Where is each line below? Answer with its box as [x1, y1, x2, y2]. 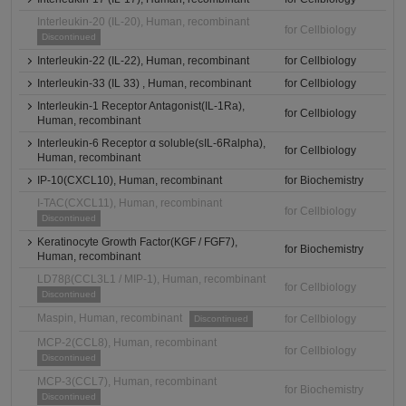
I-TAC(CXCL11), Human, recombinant [37, 197, 223, 209]
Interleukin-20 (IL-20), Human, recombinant [37, 15, 250, 28]
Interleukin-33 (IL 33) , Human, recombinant [37, 77, 252, 90]
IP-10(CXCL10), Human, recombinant [37, 174, 223, 187]
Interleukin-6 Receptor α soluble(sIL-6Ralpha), [37, 137, 266, 150]
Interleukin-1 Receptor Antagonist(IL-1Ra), [37, 100, 246, 112]
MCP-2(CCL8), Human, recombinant [37, 336, 217, 349]
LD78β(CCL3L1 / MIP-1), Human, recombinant [37, 273, 266, 285]
